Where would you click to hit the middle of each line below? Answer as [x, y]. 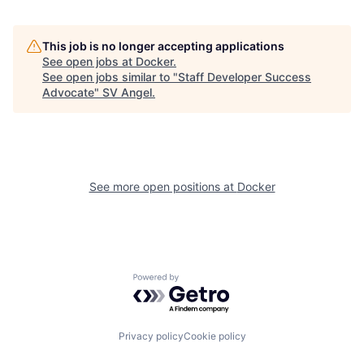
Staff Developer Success [245, 77]
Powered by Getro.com [204, 282]
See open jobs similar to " [110, 77]
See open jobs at [89, 62]
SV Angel [127, 93]
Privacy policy [151, 336]
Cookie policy [214, 336]
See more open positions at [163, 187]
